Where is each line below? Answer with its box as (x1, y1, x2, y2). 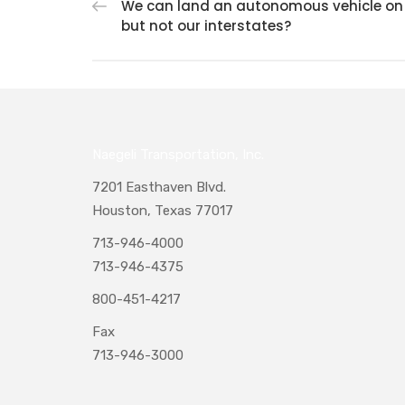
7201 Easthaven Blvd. (92, 178, 226, 195)
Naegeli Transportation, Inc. (92, 146, 264, 163)
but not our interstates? (121, 15, 291, 35)
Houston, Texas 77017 (92, 202, 233, 219)
